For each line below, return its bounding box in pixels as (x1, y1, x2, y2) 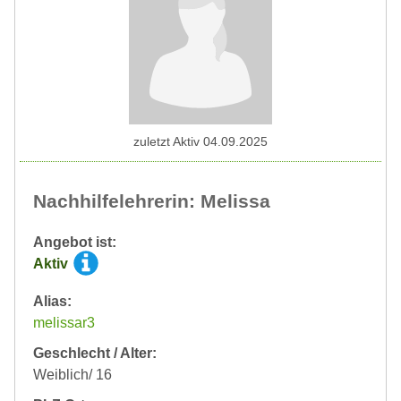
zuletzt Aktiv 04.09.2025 (133, 134, 268, 149)
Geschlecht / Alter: (33, 346, 157, 362)
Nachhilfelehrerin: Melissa (33, 191, 270, 212)
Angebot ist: (33, 235, 116, 251)
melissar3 (33, 315, 95, 331)
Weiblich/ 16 (33, 367, 112, 383)
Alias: (33, 294, 72, 310)
